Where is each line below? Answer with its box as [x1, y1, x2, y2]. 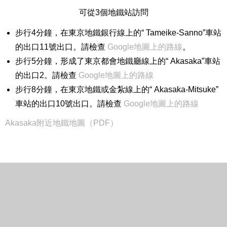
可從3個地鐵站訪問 [79, 8, 148, 17]
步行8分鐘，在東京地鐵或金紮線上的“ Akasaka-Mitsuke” [15, 85, 218, 94]
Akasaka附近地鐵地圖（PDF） [5, 118, 118, 127]
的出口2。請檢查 [15, 70, 79, 80]
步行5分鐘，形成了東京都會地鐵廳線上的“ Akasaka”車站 [15, 56, 220, 65]
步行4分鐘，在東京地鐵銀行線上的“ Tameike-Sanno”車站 [15, 28, 221, 37]
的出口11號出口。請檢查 [15, 42, 107, 51]
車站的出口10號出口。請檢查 [15, 99, 124, 108]
